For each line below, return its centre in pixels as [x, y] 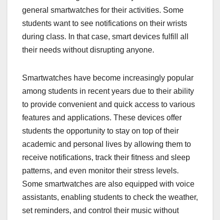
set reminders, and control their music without [100, 211]
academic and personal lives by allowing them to [107, 144]
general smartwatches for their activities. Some [103, 10]
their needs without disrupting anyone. [88, 50]
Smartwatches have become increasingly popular [108, 78]
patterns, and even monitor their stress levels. [100, 171]
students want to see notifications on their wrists [105, 24]
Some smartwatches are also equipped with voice [108, 184]
